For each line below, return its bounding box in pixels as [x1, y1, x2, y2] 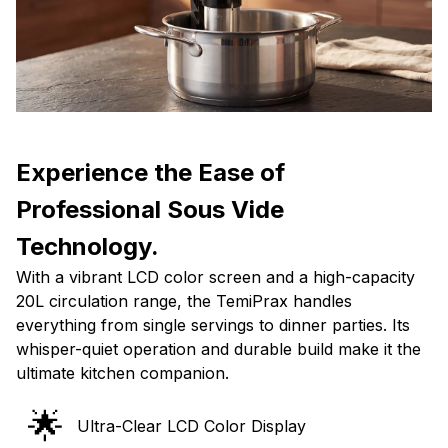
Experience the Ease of [16, 158, 285, 188]
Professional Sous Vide [16, 195, 284, 225]
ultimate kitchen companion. [16, 363, 229, 384]
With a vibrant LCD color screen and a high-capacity [16, 267, 415, 288]
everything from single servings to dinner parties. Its [16, 315, 410, 336]
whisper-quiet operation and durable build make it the [16, 339, 421, 360]
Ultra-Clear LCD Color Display [77, 416, 306, 437]
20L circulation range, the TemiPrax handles [16, 291, 352, 312]
